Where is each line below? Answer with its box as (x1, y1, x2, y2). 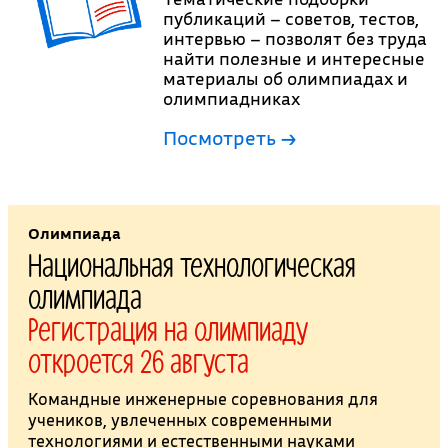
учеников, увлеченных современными (27, 409, 332, 431)
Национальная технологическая (27, 245, 356, 284)
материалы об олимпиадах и (163, 67, 409, 91)
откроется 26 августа (27, 341, 249, 380)
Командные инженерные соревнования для (27, 388, 378, 410)
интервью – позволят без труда (163, 27, 428, 51)
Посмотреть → (163, 125, 298, 151)
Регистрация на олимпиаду (27, 309, 308, 348)
